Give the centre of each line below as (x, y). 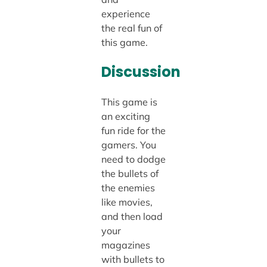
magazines (125, 245)
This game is (129, 102)
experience (125, 14)
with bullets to (133, 260)
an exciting (125, 117)
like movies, (127, 202)
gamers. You (128, 145)
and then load (132, 217)
